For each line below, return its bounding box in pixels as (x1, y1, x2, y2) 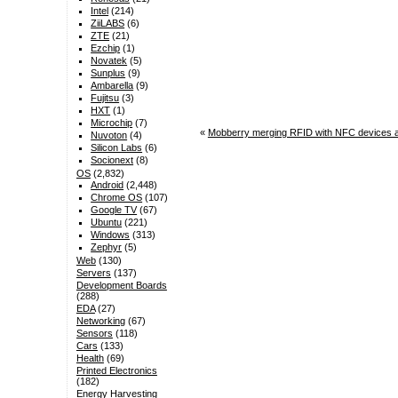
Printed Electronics (76, 365, 157, 377)
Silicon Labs (91, 142, 143, 154)
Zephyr (91, 242, 123, 253)
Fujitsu (91, 92, 120, 104)
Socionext (91, 155, 134, 166)
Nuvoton (91, 130, 128, 141)
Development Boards (76, 280, 167, 291)
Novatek (91, 55, 128, 67)
